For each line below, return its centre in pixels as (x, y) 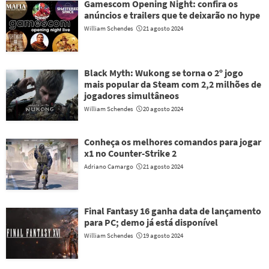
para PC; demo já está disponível (151, 222)
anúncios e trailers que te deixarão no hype (172, 15)
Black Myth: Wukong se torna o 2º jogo (164, 73)
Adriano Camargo (109, 166)
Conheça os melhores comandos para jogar (173, 142)
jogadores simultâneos (131, 95)
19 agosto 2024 (163, 235)
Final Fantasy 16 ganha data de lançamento (173, 211)
